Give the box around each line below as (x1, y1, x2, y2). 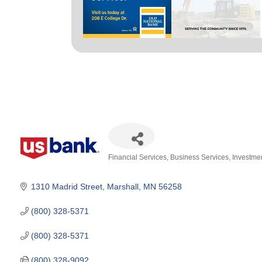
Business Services (170, 153, 229, 161)
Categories (108, 161, 148, 171)
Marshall (106, 181, 139, 191)
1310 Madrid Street (30, 181, 102, 191)
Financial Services (108, 153, 167, 161)
